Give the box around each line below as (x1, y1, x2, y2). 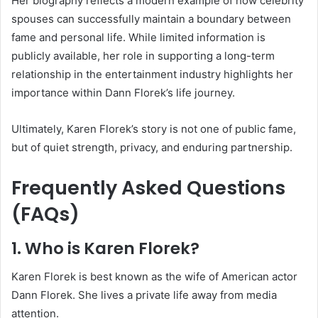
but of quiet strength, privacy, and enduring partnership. (11, 141, 292, 155)
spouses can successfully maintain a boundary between (11, 12, 291, 26)
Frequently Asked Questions (11, 175, 285, 202)
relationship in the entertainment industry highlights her (11, 67, 293, 82)
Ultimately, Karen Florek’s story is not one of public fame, (11, 122, 296, 136)
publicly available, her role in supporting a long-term (11, 49, 275, 63)
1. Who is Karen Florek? (11, 236, 199, 260)
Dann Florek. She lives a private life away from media (11, 288, 277, 302)
